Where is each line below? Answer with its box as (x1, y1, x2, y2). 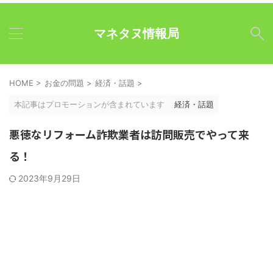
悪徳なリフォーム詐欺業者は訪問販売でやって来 (9, 126, 249, 142)
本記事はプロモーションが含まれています (14, 99, 165, 109)
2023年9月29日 (18, 173, 80, 183)
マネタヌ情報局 (94, 26, 179, 41)
